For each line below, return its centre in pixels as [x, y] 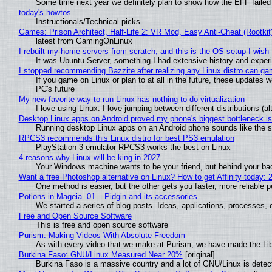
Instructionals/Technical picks [88, 22]
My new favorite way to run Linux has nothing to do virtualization [131, 100]
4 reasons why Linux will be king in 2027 [89, 158]
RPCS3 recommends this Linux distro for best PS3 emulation [126, 138]
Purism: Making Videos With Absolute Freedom [102, 236]
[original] [199, 255]
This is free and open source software [102, 225]
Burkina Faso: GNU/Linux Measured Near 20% [100, 255]
